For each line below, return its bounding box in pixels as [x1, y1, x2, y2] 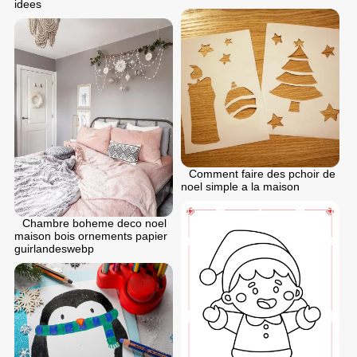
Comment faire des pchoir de [189, 167, 335, 180]
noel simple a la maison [181, 180, 300, 193]
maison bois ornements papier [14, 229, 167, 242]
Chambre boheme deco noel [22, 216, 167, 229]
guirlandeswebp [14, 241, 94, 255]
